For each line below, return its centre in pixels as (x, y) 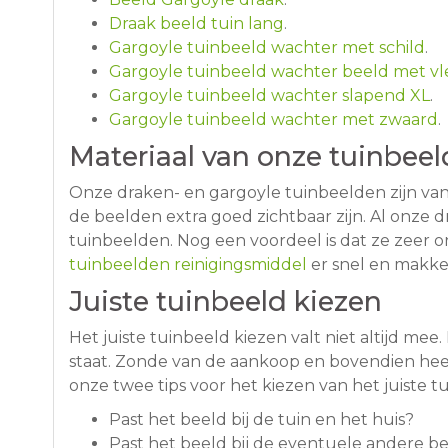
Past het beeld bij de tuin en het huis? (261, 420)
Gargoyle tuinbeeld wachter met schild (266, 48)
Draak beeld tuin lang (196, 24)
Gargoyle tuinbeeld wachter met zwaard (273, 120)
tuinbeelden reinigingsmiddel (187, 265)
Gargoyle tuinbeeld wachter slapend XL (269, 96)
